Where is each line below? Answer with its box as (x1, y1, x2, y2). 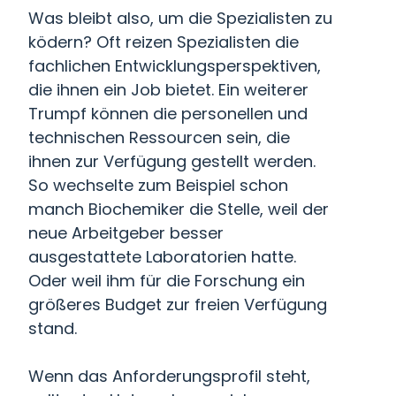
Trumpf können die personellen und (28, 103, 308, 125)
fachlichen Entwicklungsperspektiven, (28, 55, 321, 77)
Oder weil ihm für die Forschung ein (28, 270, 305, 292)
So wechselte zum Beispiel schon (28, 174, 288, 196)
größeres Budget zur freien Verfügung (28, 293, 327, 316)
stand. (28, 317, 77, 339)
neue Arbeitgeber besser (28, 222, 224, 244)
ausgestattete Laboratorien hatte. (28, 246, 296, 268)
